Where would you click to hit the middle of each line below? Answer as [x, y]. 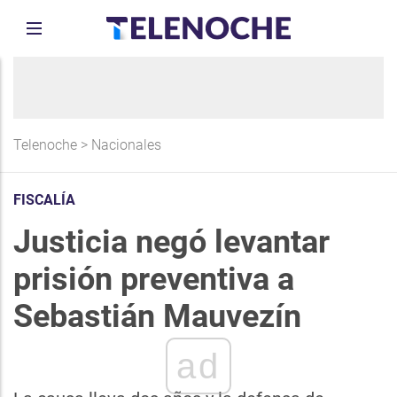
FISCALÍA [44, 200]
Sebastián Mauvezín [157, 316]
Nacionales [126, 145]
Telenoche [45, 145]
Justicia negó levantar [171, 242]
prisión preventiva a [154, 279]
